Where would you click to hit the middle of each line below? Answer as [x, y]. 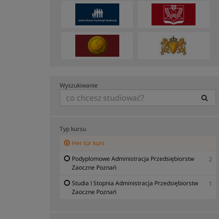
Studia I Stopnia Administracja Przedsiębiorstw [135, 183]
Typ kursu [73, 129]
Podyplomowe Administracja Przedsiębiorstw [133, 158]
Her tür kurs [88, 143]
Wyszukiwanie [79, 85]
